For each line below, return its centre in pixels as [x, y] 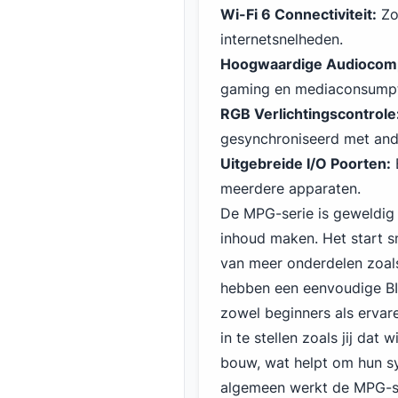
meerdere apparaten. [291, 188]
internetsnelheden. [282, 39]
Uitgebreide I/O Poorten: [306, 163]
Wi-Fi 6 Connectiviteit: [298, 14]
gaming [245, 89]
